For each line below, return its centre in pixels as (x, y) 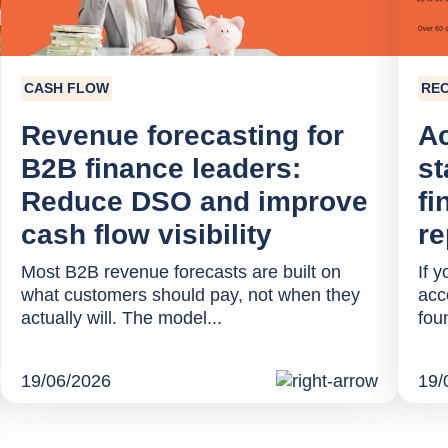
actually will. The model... (121, 317)
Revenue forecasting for (182, 135)
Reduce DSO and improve (194, 201)
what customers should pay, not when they (190, 294)
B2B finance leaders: (160, 168)
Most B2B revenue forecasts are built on (180, 271)
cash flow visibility (146, 234)
